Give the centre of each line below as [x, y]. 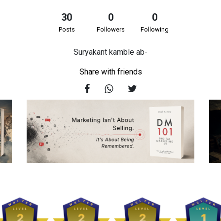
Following [155, 29]
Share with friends [110, 72]
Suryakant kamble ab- [110, 52]
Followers [111, 29]
